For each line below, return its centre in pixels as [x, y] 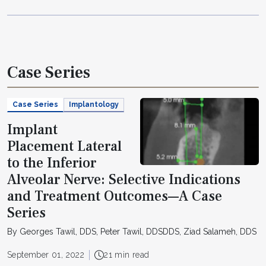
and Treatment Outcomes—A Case [115, 196]
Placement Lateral [64, 146]
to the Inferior [52, 163]
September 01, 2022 [46, 255]
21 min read [127, 255]
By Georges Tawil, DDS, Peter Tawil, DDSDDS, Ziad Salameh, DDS [132, 232]
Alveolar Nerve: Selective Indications [124, 179]
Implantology [94, 105]
